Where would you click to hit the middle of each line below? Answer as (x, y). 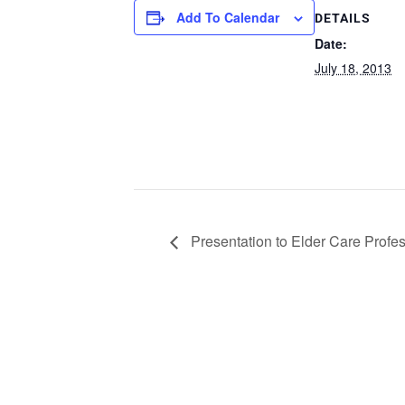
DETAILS (343, 18)
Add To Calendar (227, 17)
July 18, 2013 (353, 67)
